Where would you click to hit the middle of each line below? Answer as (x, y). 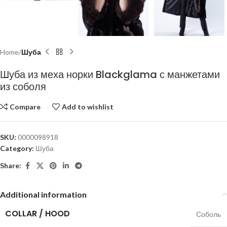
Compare (25, 106)
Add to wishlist (88, 106)
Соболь (209, 214)
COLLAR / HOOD (37, 213)
